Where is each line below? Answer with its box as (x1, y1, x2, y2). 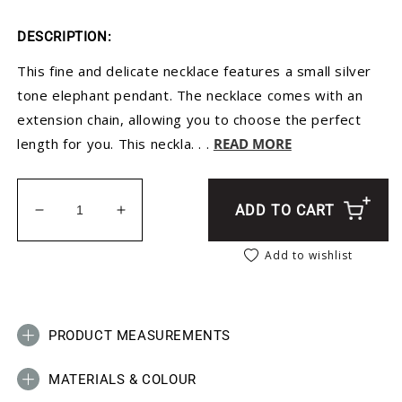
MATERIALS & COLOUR (48, 371, 197, 388)
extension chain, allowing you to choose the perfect (17, 110, 362, 129)
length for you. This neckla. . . (17, 135, 214, 153)
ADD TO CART (235, 201, 335, 219)
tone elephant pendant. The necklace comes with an (17, 86, 363, 105)
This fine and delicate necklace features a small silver (17, 62, 372, 81)
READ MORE (213, 135, 292, 153)
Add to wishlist (265, 247, 354, 263)
